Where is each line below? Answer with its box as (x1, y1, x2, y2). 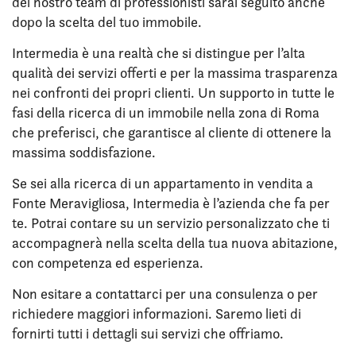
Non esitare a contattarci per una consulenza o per (12, 285, 318, 302)
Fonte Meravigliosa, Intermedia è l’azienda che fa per (12, 195, 330, 211)
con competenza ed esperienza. (12, 254, 203, 271)
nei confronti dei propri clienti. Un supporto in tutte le (12, 84, 335, 101)
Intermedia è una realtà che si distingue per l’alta (12, 44, 305, 61)
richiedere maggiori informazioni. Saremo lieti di (12, 305, 301, 322)
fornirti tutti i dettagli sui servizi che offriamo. (12, 325, 284, 342)
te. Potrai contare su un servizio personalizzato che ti (12, 215, 330, 231)
